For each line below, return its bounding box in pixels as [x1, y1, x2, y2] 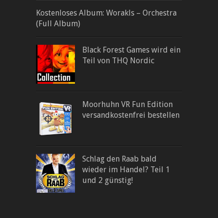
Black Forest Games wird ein [82, 45, 181, 55]
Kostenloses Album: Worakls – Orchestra [36, 8, 177, 18]
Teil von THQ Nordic [82, 56, 154, 66]
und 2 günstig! [82, 176, 133, 185]
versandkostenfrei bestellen [82, 110, 180, 120]
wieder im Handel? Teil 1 [82, 165, 170, 175]
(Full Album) [36, 19, 80, 29]
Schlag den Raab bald [82, 154, 157, 164]
